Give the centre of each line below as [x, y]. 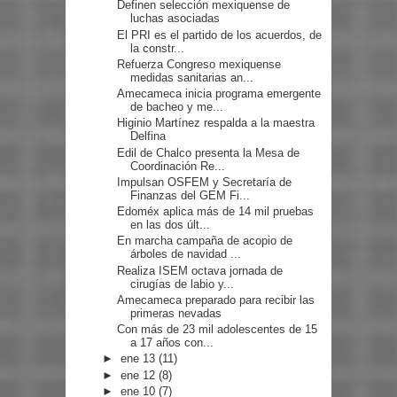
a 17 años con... [172, 343]
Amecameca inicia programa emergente [219, 94]
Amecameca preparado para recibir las [216, 300]
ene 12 [140, 375]
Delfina [148, 136]
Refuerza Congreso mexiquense [199, 64]
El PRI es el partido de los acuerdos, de [220, 35]
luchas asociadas [175, 19]
